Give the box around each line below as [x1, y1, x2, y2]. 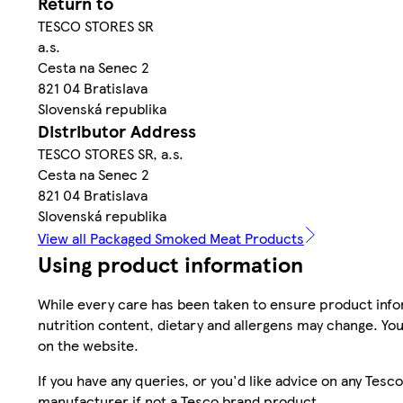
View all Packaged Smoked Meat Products [38, 227, 304, 248]
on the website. [38, 334, 139, 355]
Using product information [38, 247, 303, 279]
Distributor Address [38, 118, 196, 143]
